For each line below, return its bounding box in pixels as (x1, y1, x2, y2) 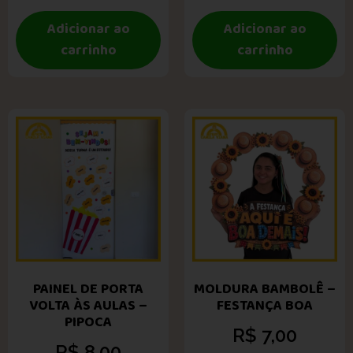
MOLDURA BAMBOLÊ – (194, 277, 336, 300)
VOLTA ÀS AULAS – (29, 294, 147, 317)
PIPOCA (65, 310, 112, 333)
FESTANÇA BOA (217, 294, 313, 317)
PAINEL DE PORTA (33, 277, 143, 300)
